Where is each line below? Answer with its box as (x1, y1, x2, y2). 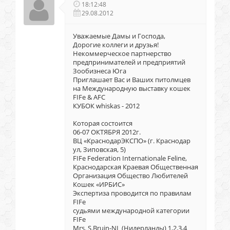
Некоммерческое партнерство (73, 49, 171, 59)
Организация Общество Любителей (73, 171, 188, 181)
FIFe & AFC (73, 92, 105, 102)
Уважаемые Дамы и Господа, (73, 31, 165, 41)
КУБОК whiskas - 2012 (73, 101, 140, 111)
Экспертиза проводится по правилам (73, 188, 191, 198)
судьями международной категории (73, 206, 189, 216)
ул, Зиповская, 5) (73, 145, 126, 155)
